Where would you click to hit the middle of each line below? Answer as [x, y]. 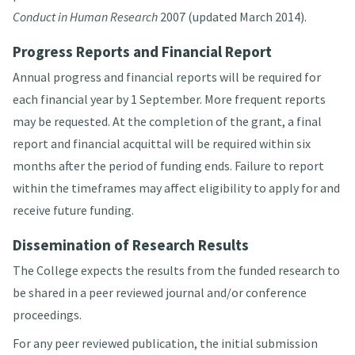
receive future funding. [73, 210]
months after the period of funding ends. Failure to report [168, 166]
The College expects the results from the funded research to [176, 271]
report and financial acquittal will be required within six [161, 144]
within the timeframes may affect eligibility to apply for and [176, 188]
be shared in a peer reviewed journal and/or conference [159, 293]
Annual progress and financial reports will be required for [166, 77]
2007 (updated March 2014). [232, 17]
